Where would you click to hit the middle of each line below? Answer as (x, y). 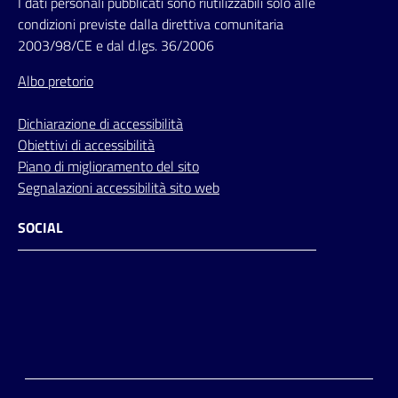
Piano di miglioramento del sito (108, 167)
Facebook (52, 275)
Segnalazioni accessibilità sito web (119, 188)
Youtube (76, 275)
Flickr (82, 275)
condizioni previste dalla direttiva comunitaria (151, 24)
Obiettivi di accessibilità (86, 145)
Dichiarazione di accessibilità (100, 124)
